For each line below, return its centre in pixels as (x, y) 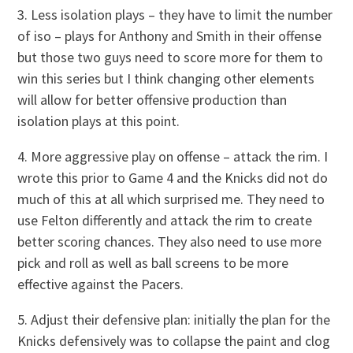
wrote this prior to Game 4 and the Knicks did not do (173, 177)
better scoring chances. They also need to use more (170, 241)
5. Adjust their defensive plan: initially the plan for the (174, 319)
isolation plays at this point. (99, 121)
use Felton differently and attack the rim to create (165, 220)
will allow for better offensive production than (152, 99)
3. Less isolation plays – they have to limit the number (175, 14)
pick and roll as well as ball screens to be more (153, 262)
